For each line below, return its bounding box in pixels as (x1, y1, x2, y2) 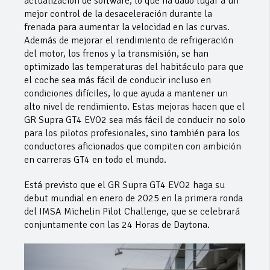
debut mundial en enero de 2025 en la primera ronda (24, 192, 243, 204)
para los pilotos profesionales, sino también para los (24, 127, 240, 139)
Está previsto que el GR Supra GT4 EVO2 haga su (24, 178, 225, 191)
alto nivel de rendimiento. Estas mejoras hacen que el (24, 100, 245, 113)
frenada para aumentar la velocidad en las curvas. (24, 20, 230, 33)
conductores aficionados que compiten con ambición (24, 140, 241, 152)
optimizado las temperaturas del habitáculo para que (24, 60, 243, 73)
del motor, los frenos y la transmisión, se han (24, 47, 209, 60)
